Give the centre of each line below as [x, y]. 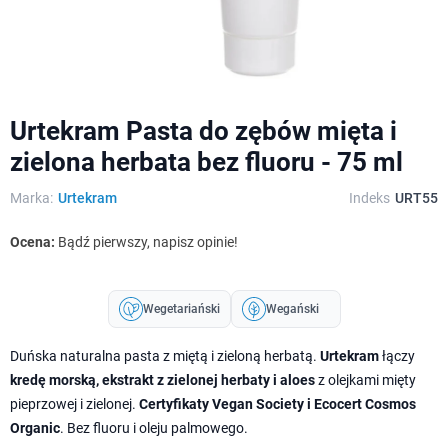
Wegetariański [181, 308]
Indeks [369, 197]
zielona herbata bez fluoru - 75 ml [206, 161]
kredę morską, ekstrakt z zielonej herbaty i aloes [162, 379]
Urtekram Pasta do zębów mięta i [203, 130]
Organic [35, 427]
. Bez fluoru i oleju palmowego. [154, 427]
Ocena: [34, 241]
